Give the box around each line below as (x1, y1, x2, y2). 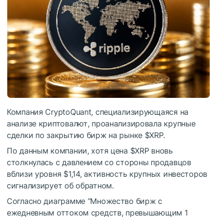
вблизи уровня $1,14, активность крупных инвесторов (7, 169, 208, 179)
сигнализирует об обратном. (7, 181, 114, 191)
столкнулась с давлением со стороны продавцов (7, 157, 191, 168)
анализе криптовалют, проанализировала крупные (7, 119, 196, 129)
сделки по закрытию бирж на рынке (7, 130, 145, 140)
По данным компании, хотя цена (7, 146, 130, 156)
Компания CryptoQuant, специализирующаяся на (7, 107, 188, 117)
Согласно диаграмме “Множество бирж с (7, 196, 162, 206)
